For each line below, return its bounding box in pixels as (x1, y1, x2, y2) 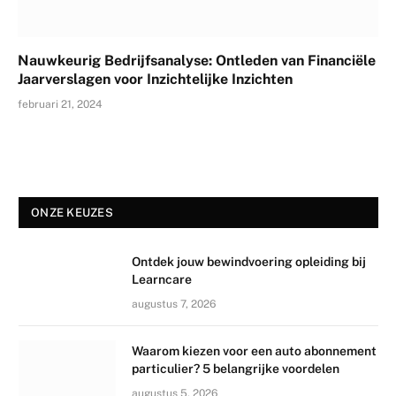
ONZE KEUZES (31, 205, 113, 219)
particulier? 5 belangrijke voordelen (132, 361, 339, 376)
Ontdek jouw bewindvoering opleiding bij (132, 254, 366, 269)
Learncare (132, 271, 192, 286)
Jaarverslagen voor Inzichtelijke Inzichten (18, 70, 293, 88)
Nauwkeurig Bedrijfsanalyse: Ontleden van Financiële (18, 51, 376, 69)
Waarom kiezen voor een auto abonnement (132, 343, 377, 358)
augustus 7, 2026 (132, 297, 216, 310)
